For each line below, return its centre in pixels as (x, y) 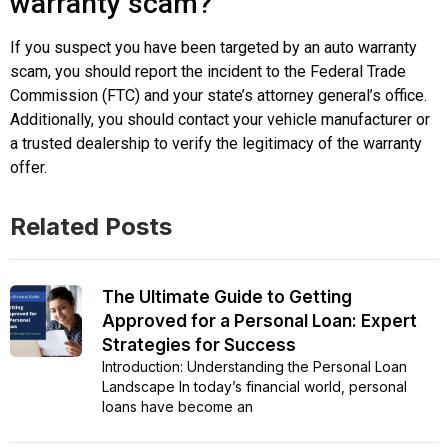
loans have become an (177, 407)
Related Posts (91, 227)
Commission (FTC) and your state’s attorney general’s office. (218, 96)
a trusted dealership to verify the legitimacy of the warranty (216, 144)
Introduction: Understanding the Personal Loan (254, 367)
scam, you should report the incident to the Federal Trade (208, 72)
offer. (28, 168)
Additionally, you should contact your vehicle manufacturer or (220, 120)
